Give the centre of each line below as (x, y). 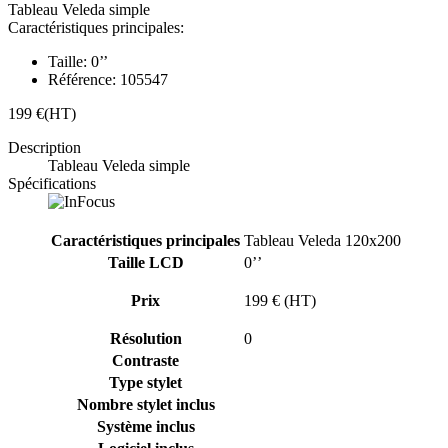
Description (44, 147)
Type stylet (145, 382)
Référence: (82, 79)
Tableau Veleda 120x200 (322, 240)
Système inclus (145, 426)
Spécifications (52, 183)
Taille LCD (145, 262)
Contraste (145, 360)
